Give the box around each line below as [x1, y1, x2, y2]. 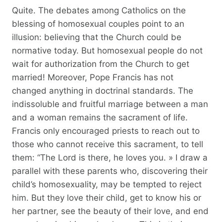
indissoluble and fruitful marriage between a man [12, 99, 208, 109]
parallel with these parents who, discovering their [12, 166, 208, 176]
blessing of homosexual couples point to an [12, 18, 184, 29]
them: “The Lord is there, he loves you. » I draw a [12, 152, 208, 163]
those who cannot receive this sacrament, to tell [12, 139, 203, 149]
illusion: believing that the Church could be [12, 32, 181, 42]
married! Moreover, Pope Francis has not [12, 72, 173, 82]
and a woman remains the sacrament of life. [12, 112, 188, 122]
